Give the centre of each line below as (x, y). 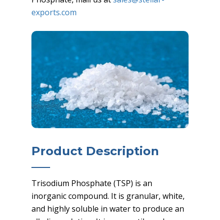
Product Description (95, 151)
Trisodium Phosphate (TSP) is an (92, 183)
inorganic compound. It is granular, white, (108, 196)
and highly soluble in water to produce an (108, 208)
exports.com (54, 12)
